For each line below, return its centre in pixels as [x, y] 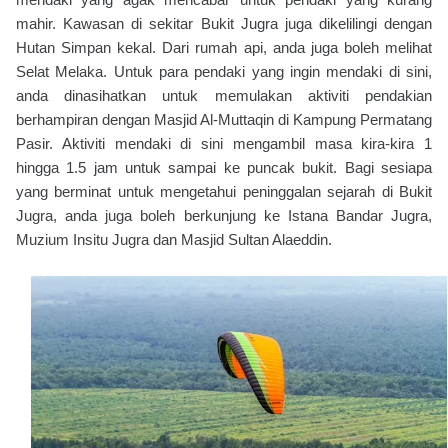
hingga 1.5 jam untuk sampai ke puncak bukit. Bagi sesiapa [224, 168]
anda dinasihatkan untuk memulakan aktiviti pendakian [224, 96]
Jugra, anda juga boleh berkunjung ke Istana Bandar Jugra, [224, 216]
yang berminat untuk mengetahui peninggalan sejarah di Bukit [224, 192]
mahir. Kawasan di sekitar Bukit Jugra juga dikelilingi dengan [224, 24]
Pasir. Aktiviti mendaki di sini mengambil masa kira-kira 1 [224, 144]
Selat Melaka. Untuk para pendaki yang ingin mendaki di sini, [224, 72]
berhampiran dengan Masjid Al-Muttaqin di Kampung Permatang [224, 120]
